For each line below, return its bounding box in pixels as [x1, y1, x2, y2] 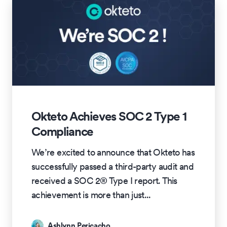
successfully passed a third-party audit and [31, 160, 194, 172]
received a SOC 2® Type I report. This [31, 174, 177, 186]
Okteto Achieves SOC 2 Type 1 [31, 108, 186, 124]
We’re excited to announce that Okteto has [31, 146, 195, 158]
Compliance [31, 124, 94, 139]
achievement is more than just [31, 188, 144, 201]
